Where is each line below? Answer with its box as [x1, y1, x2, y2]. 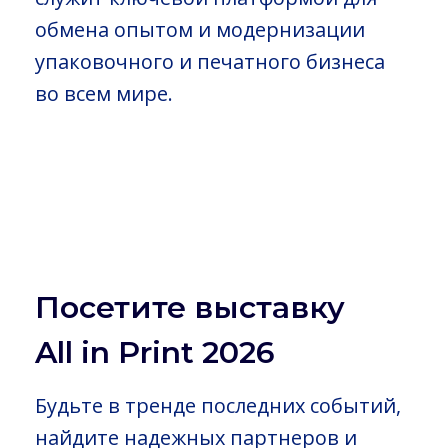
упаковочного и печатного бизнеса [35, 47, 385, 75]
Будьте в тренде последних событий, [35, 392, 401, 420]
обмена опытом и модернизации [35, 15, 365, 43]
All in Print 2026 [35, 334, 275, 372]
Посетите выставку [35, 289, 345, 327]
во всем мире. [35, 79, 173, 107]
